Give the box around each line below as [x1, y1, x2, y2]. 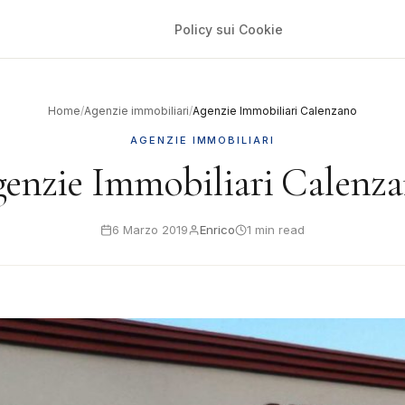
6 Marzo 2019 [112, 222, 188, 237]
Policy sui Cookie [174, 22, 284, 37]
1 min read [247, 222, 305, 237]
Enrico [200, 222, 235, 237]
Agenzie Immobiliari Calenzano [193, 104, 357, 118]
